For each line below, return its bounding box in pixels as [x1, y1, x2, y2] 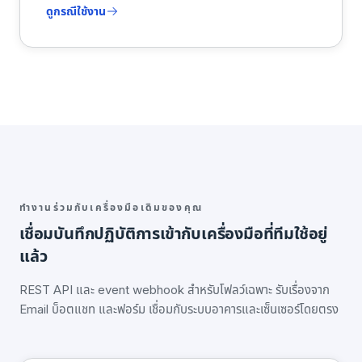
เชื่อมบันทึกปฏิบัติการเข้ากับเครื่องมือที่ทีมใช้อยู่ [19, 224, 328, 243]
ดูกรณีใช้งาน [46, 4, 106, 18]
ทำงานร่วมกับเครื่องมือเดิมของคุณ [19, 201, 203, 213]
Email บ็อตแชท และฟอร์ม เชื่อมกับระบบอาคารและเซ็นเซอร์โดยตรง [19, 301, 339, 317]
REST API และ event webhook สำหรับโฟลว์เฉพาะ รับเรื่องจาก [19, 282, 330, 297]
